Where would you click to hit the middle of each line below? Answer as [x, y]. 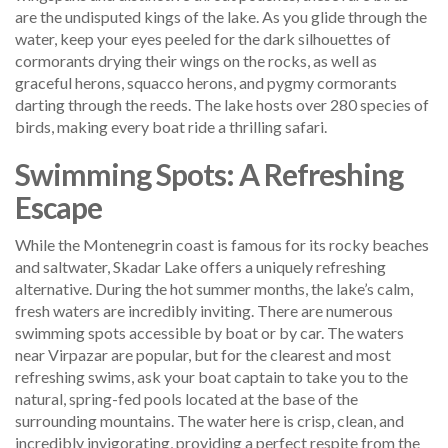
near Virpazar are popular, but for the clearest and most [203, 354]
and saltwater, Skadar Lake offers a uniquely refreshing [200, 266]
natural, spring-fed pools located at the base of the [186, 398]
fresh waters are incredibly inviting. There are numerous [204, 310]
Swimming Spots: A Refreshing [209, 173]
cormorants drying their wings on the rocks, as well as [196, 60]
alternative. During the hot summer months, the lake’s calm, [214, 288]
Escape [58, 206]
